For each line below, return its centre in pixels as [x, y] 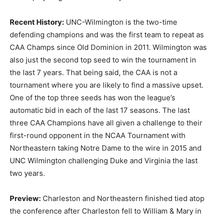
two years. [27, 173]
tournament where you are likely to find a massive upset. [107, 85]
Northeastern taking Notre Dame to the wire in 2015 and [106, 148]
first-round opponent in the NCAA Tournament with [98, 135]
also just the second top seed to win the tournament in [103, 60]
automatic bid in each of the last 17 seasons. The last [100, 110]
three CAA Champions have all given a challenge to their [106, 123]
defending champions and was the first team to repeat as [107, 34]
